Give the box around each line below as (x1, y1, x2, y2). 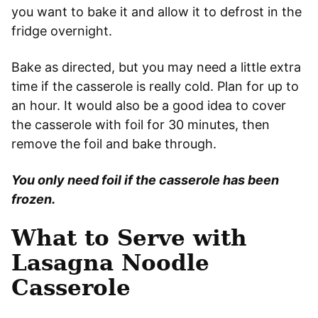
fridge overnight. (11, 23, 112, 38)
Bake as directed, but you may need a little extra (11, 59, 301, 75)
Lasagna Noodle (11, 249, 209, 275)
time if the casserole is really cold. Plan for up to (11, 78, 299, 94)
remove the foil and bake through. (11, 136, 216, 151)
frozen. (11, 191, 55, 207)
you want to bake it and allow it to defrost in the (11, 4, 302, 19)
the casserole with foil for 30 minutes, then (11, 116, 270, 132)
